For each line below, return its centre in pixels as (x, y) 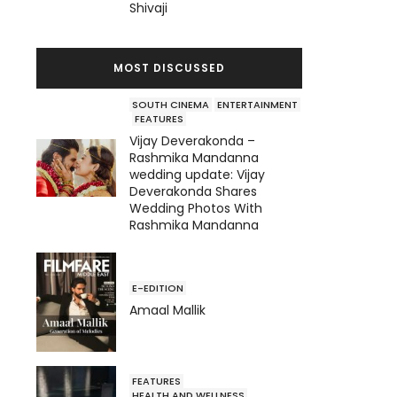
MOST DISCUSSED (169, 67)
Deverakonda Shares (193, 191)
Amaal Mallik (167, 311)
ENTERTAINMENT (257, 104)
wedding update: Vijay (197, 174)
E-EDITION (158, 288)
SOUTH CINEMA (171, 104)
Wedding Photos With (196, 208)
